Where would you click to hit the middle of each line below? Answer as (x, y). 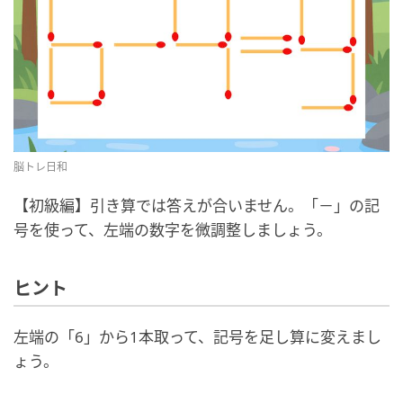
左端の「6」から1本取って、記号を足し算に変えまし (197, 337)
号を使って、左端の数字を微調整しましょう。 (173, 230)
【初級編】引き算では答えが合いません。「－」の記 (197, 206)
